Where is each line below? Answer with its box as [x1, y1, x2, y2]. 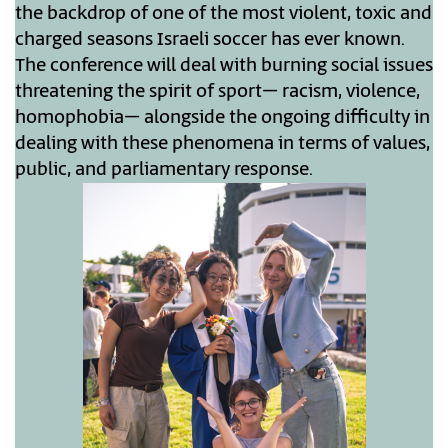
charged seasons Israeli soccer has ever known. [15, 27, 405, 54]
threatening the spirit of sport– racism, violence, [15, 79, 420, 106]
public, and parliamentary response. [15, 157, 313, 184]
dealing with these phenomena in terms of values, [15, 131, 430, 158]
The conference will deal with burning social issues [15, 53, 433, 80]
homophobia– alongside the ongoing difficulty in [15, 105, 430, 132]
